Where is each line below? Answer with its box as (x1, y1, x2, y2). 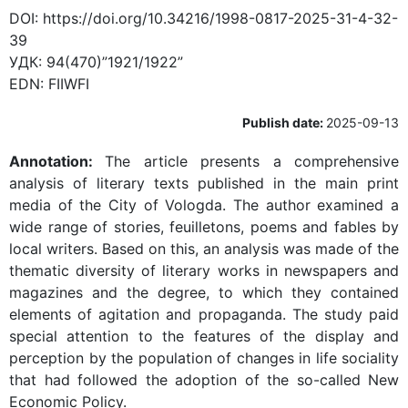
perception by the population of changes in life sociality (9, 349, 399, 367)
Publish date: (242, 115, 326, 130)
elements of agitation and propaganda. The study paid (9, 305, 399, 323)
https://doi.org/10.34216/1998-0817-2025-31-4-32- (43, 9, 398, 27)
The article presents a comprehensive (105, 152, 400, 170)
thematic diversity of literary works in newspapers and (9, 261, 399, 280)
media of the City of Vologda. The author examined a (9, 196, 399, 214)
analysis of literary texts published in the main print (9, 174, 399, 192)
